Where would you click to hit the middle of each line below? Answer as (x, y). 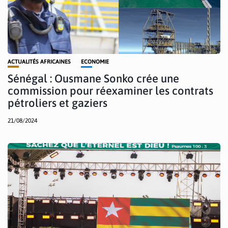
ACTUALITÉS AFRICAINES (39, 61)
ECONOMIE (95, 61)
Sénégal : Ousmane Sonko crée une (93, 78)
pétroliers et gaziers (58, 103)
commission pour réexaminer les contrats (110, 90)
